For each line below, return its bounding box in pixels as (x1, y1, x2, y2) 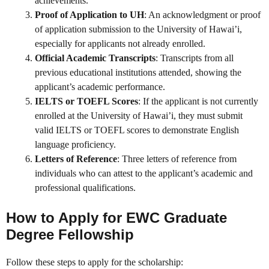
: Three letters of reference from (117, 154, 237, 165)
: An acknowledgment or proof (144, 10, 261, 20)
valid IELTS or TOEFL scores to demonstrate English (35, 125, 239, 136)
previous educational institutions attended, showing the (35, 67, 241, 78)
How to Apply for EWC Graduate (6, 210, 227, 226)
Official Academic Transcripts (35, 53, 156, 64)
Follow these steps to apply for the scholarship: (6, 257, 183, 268)
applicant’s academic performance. (35, 82, 165, 92)
